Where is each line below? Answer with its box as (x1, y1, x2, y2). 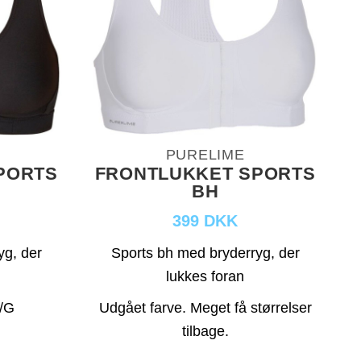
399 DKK (172, 211, 239, 230)
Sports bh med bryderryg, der (110, 244, 300, 261)
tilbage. (181, 322, 229, 339)
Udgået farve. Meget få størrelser (98, 299, 312, 316)
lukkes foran (166, 268, 245, 284)
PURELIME (165, 146, 245, 163)
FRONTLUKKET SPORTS (94, 163, 316, 184)
